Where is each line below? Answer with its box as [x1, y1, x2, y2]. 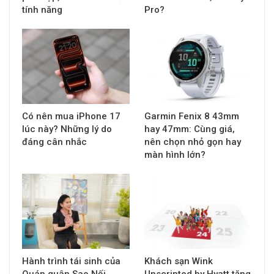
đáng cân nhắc [22, 136, 87, 148]
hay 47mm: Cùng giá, [144, 124, 235, 135]
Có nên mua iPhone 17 [22, 111, 120, 122]
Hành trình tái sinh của [22, 256, 120, 267]
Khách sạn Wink [144, 256, 213, 267]
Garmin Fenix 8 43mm [144, 111, 239, 122]
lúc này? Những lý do [22, 124, 112, 135]
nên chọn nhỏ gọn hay [144, 136, 241, 148]
